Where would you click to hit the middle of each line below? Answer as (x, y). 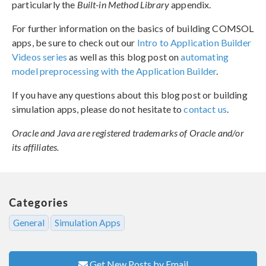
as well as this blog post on (124, 56)
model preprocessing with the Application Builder (114, 71)
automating (205, 56)
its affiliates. (36, 147)
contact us (205, 109)
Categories (39, 202)
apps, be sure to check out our (75, 42)
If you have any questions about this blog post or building (130, 94)
